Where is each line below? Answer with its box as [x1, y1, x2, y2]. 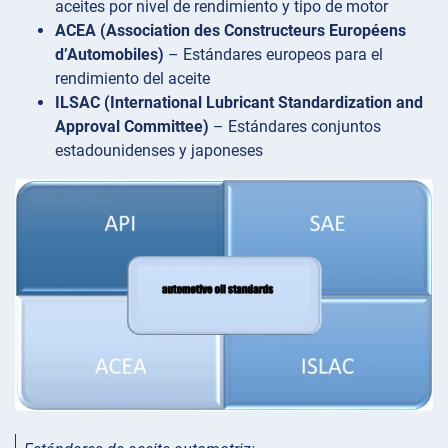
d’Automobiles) [55, 44, 164, 64]
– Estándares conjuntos [209, 116, 381, 136]
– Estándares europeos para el [164, 44, 383, 64]
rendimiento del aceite [55, 68, 210, 88]
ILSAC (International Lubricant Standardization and [55, 92, 423, 112]
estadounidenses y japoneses [55, 140, 263, 160]
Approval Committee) [55, 116, 209, 136]
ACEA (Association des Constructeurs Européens [55, 20, 406, 40]
